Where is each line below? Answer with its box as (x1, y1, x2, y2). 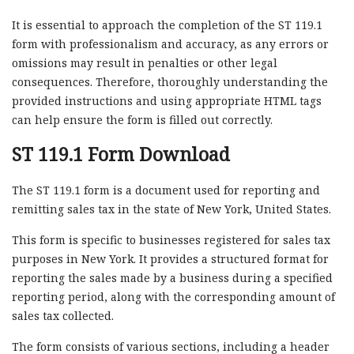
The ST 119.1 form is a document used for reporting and (12, 182, 320, 198)
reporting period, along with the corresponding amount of (12, 288, 335, 304)
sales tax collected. (12, 307, 114, 323)
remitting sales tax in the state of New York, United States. (12, 201, 331, 217)
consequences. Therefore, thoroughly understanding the (12, 73, 328, 89)
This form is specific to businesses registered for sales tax (12, 232, 330, 247)
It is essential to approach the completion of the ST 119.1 (12, 17, 322, 32)
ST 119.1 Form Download (12, 141, 230, 167)
